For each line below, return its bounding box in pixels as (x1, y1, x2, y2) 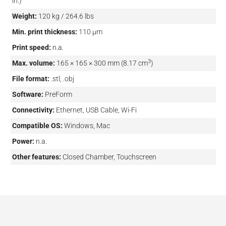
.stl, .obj (50, 75, 74, 83)
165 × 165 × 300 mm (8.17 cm (56, 59, 148, 68)
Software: (12, 90, 43, 99)
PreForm (44, 90, 72, 99)
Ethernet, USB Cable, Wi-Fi (55, 106, 137, 115)
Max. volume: (12, 59, 55, 68)
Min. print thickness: (12, 28, 77, 36)
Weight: (12, 12, 37, 21)
